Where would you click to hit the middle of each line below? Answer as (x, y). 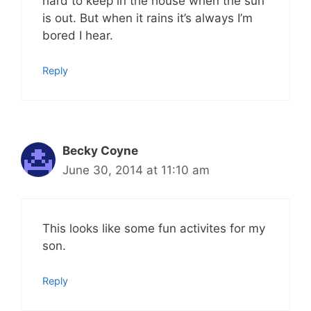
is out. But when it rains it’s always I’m (148, 18)
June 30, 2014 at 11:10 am (136, 170)
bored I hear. (78, 35)
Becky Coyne (100, 151)
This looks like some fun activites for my (154, 228)
